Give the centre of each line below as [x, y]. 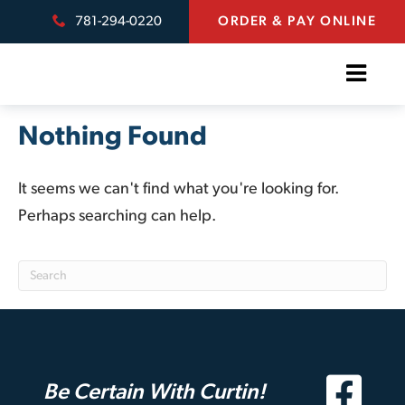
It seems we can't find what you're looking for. [179, 189]
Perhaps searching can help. [117, 217]
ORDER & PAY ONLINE [297, 22]
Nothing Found [113, 138]
